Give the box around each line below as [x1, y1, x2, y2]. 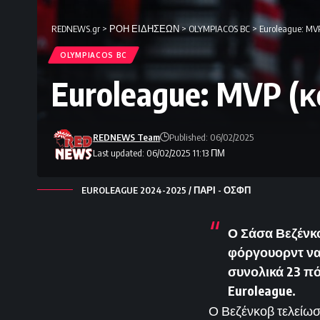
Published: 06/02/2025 [169, 131, 254, 144]
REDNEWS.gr [51, 23, 100, 35]
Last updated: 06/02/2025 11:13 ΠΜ [93, 147, 226, 159]
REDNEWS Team [93, 131, 161, 144]
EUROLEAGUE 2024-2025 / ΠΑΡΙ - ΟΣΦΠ [81, 184, 251, 196]
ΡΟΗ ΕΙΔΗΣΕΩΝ [109, 23, 179, 35]
